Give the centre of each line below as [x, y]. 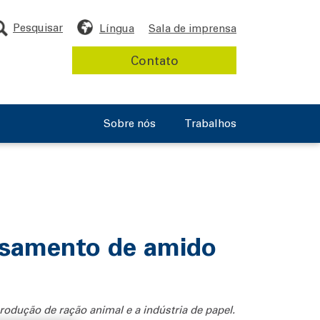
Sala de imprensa [192, 28]
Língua [117, 28]
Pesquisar [38, 27]
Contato [154, 60]
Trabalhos [210, 123]
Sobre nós [130, 123]
